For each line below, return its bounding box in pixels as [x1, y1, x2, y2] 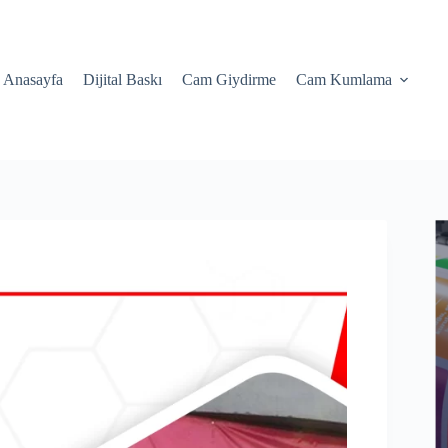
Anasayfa [2, 71, 63, 88]
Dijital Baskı [82, 71, 162, 88]
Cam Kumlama [295, 71, 392, 88]
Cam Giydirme [181, 71, 276, 88]
